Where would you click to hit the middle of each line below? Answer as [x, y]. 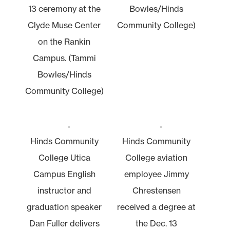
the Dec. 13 [157, 223]
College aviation [157, 157]
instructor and [64, 190]
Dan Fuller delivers [64, 223]
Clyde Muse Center [64, 25]
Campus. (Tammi [64, 58]
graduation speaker [64, 207]
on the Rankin [64, 41]
